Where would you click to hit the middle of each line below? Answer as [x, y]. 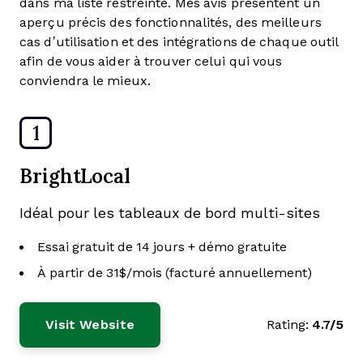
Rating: [288, 325]
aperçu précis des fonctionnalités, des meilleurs [171, 22]
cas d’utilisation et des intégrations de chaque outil [179, 42]
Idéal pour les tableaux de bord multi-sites [170, 213]
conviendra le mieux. [85, 81]
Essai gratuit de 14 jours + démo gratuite [162, 247]
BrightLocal [75, 175]
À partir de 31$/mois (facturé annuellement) [175, 273]
